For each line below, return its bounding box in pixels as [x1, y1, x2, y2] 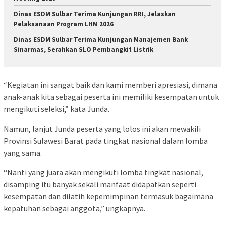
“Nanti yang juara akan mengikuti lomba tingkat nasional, [4, 167, 203, 178]
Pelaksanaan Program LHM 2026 [14, 19, 114, 28]
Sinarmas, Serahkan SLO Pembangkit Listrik [14, 45, 153, 54]
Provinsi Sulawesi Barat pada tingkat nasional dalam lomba [4, 136, 208, 146]
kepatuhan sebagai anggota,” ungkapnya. [4, 203, 145, 214]
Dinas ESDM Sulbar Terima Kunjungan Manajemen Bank [14, 35, 188, 44]
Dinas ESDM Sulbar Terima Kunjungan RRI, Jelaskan [14, 9, 176, 18]
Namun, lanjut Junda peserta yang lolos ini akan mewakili [4, 124, 201, 134]
